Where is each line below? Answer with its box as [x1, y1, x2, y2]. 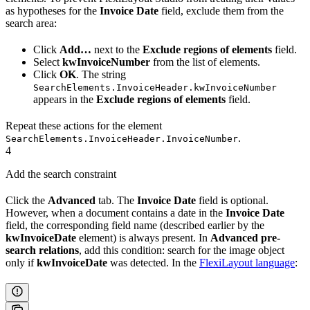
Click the [6, 194, 48, 207]
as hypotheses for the [6, 5, 100, 17]
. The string [76, 69, 126, 81]
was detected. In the [107, 257, 199, 269]
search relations [6, 244, 79, 257]
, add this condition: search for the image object [79, 244, 284, 257]
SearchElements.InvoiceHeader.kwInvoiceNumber [33, 82, 277, 93]
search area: [6, 17, 57, 30]
